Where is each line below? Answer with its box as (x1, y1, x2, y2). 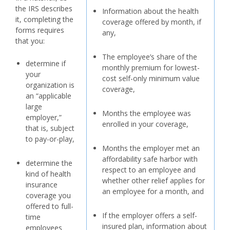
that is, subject (26, 123, 74, 133)
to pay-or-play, (26, 134, 74, 144)
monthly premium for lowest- (102, 63, 200, 72)
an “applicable (26, 91, 71, 101)
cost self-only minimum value (102, 73, 200, 83)
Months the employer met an (102, 143, 200, 153)
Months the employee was (102, 108, 191, 118)
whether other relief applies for (102, 176, 205, 185)
